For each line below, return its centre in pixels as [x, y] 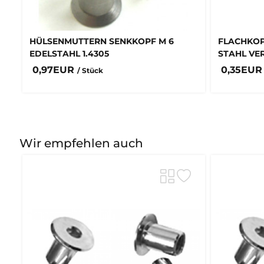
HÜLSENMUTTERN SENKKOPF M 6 [102, 42]
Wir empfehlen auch [81, 143]
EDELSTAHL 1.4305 [69, 54]
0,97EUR [55, 70]
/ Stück [90, 70]
